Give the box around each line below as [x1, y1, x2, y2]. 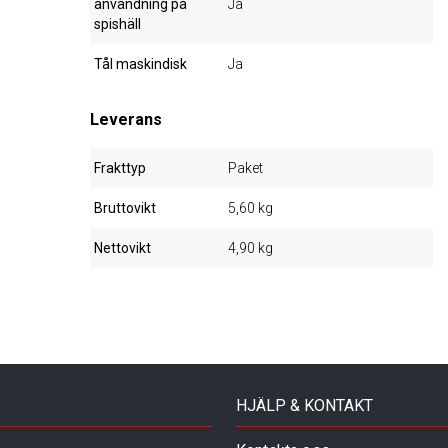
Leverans [90, 110, 163, 129]
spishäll [94, 16, 142, 32]
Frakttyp [94, 160, 147, 176]
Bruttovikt [94, 200, 157, 216]
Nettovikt [94, 240, 152, 256]
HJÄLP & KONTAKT [236, 396, 373, 415]
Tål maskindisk [94, 56, 188, 72]
